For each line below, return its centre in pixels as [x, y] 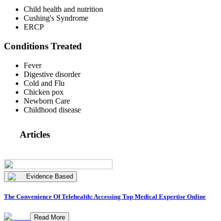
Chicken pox [44, 92]
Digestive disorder [52, 74]
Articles [35, 135]
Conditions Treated [43, 46]
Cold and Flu [44, 83]
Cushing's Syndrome [56, 18]
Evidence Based [50, 177]
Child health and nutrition [63, 9]
